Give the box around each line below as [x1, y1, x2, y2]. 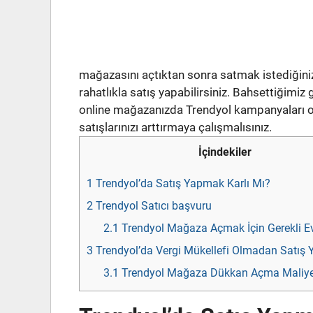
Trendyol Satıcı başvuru [93, 198, 212, 212]
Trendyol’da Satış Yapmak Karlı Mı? [93, 176, 270, 190]
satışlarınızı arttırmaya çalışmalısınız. [79, 120, 272, 135]
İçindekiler [198, 145, 252, 159]
